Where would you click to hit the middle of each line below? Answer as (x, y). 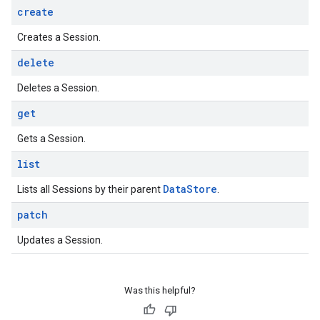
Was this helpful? (160, 290)
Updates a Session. (60, 240)
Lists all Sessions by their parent (90, 189)
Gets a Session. (51, 139)
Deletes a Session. (58, 88)
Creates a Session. (59, 37)
